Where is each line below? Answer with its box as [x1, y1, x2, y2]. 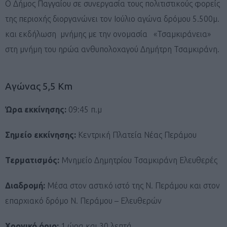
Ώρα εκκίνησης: [5, 104, 66, 114]
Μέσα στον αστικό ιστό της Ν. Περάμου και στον [45, 180, 220, 190]
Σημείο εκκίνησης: [5, 130, 78, 139]
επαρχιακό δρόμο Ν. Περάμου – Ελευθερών [5, 196, 164, 205]
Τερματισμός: [5, 155, 61, 165]
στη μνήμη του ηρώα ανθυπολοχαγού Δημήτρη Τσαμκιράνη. [5, 44, 219, 54]
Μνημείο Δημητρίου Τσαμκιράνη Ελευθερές [61, 155, 217, 165]
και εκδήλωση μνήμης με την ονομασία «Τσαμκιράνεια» [5, 29, 211, 39]
